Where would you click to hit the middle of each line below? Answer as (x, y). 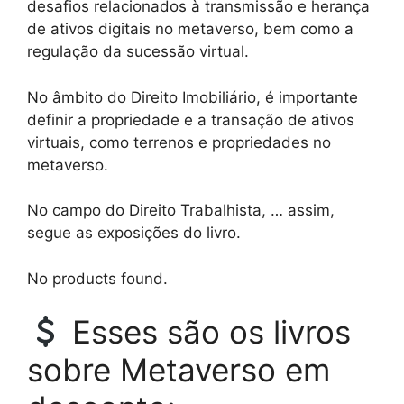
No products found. (97, 278)
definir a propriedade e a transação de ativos (191, 119)
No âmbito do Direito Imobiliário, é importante (193, 97)
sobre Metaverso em (179, 370)
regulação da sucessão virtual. (138, 52)
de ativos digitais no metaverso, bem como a (190, 29)
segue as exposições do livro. (134, 233)
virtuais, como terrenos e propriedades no (179, 142)
